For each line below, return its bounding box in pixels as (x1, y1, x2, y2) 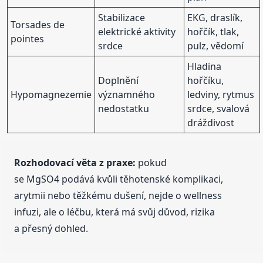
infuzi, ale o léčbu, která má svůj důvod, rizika (14, 205, 215, 218)
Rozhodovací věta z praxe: (14, 156, 136, 169)
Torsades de (11, 18, 65, 31)
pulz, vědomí (187, 39, 244, 52)
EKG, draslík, (187, 11, 243, 24)
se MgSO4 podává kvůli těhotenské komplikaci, (14, 172, 224, 186)
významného (98, 87, 156, 101)
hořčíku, (187, 73, 224, 87)
